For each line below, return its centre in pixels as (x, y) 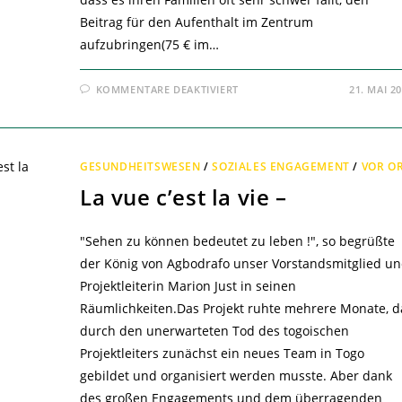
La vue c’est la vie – (183, 197)
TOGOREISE (275, 112)
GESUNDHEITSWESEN (140, 167)
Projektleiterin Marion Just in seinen (188, 286)
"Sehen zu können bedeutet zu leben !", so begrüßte (237, 241)
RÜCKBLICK (274, 100)
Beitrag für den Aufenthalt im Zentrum (196, 22)
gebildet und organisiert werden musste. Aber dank (236, 376)
